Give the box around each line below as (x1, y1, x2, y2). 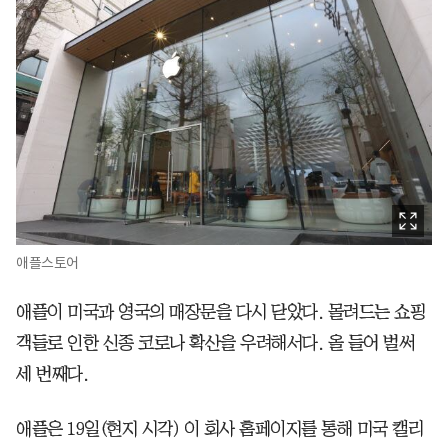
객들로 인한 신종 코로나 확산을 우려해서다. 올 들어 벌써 (16, 333, 414, 352)
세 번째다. (16, 364, 88, 383)
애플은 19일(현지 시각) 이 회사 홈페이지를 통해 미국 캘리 (16, 419, 423, 438)
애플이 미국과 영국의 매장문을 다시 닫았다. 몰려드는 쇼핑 (16, 302, 425, 321)
